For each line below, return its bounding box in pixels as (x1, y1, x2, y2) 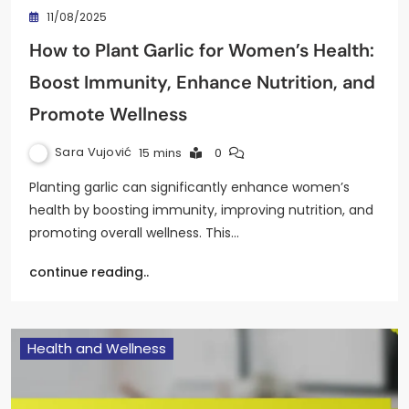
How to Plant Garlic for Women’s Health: (29, 37, 374, 62)
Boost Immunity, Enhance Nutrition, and (29, 69, 375, 94)
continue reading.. (29, 262, 149, 281)
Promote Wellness (29, 101, 187, 126)
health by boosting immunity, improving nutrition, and (29, 200, 373, 219)
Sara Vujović (55, 143, 132, 162)
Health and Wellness (27, 338, 166, 358)
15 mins (138, 143, 183, 162)
